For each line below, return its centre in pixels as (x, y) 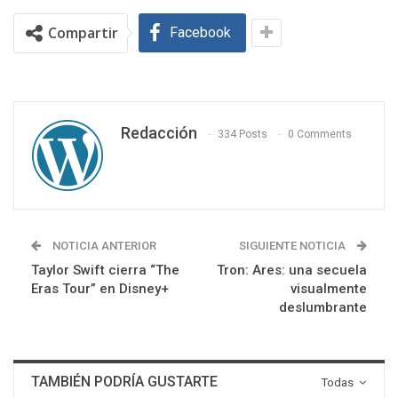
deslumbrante (323, 307)
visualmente (329, 288)
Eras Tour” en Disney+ (100, 288)
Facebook (200, 32)
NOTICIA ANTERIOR (103, 245)
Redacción (159, 132)
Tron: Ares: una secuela (292, 270)
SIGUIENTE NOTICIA (294, 245)
